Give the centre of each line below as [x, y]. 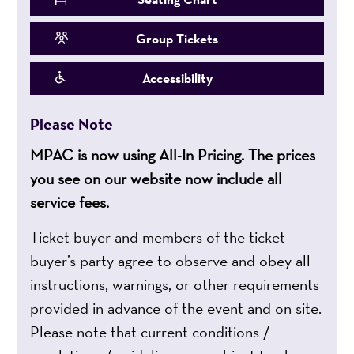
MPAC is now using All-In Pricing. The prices [173, 155]
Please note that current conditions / [151, 332]
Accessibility [177, 79]
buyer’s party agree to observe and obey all [171, 261]
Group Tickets [177, 39]
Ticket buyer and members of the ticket [158, 237]
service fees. [70, 203]
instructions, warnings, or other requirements [175, 285]
